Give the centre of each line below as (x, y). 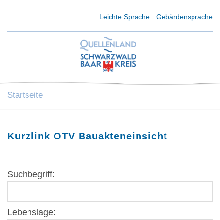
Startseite (25, 95)
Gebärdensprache (184, 17)
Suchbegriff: (31, 174)
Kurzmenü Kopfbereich (45, 16)
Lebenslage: (31, 212)
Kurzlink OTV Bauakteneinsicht (87, 136)
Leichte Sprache (125, 17)
